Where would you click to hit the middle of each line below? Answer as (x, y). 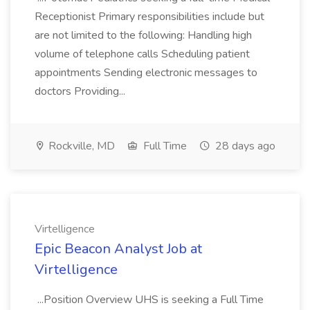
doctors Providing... (81, 91)
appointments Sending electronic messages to (146, 73)
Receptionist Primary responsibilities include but (149, 17)
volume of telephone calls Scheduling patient (142, 54)
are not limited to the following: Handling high (143, 35)
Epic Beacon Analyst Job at (118, 249)
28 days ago (244, 146)
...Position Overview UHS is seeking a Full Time (149, 300)
